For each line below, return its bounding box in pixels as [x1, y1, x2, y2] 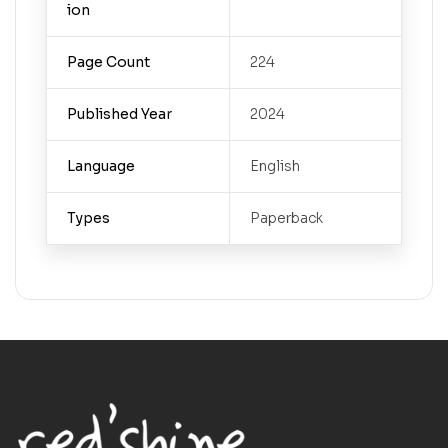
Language [66, 156, 135, 175]
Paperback [249, 208, 323, 227]
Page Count [66, 52, 150, 71]
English [249, 156, 300, 175]
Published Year [66, 104, 172, 123]
